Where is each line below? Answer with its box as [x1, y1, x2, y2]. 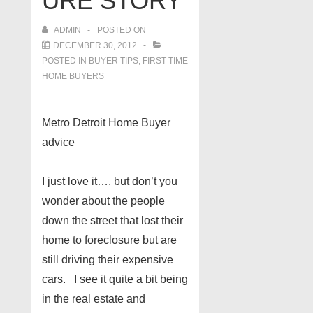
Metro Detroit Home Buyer [42, 117, 170, 129]
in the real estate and [42, 293, 145, 305]
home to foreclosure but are [42, 234, 177, 246]
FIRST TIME [143, 56, 188, 66]
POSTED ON [97, 25, 146, 35]
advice [42, 136, 75, 148]
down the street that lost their [42, 214, 183, 226]
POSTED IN [42, 56, 89, 66]
